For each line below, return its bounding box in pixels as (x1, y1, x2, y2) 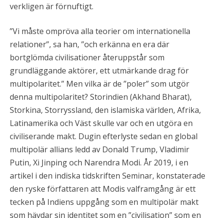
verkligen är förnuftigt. (10, 1, 93, 12)
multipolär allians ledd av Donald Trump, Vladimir (10, 144, 189, 155)
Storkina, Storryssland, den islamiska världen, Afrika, (10, 105, 201, 116)
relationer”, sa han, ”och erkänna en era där (10, 39, 169, 50)
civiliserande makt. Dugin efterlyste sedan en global (10, 131, 198, 142)
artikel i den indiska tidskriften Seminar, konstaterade (10, 170, 205, 182)
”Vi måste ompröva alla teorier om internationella (10, 26, 190, 37)
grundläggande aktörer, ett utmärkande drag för (10, 65, 189, 76)
